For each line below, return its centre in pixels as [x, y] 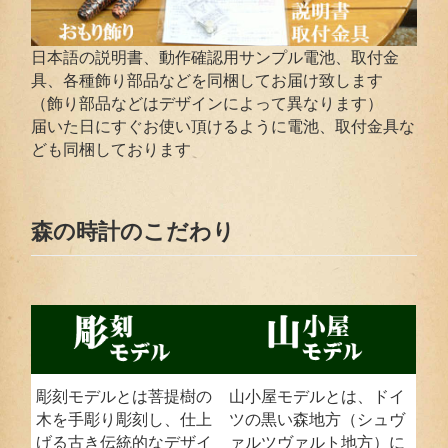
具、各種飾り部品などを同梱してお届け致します [207, 80]
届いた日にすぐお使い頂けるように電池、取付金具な [223, 126]
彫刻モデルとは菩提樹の [124, 396]
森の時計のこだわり [133, 232]
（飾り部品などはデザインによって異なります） [207, 103]
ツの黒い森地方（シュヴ [317, 419]
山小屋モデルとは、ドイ [317, 396]
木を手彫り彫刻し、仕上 [124, 419]
